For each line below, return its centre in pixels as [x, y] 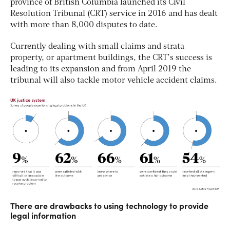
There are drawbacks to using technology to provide [109, 206]
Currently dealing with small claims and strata [97, 46]
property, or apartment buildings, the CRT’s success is [111, 58]
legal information [43, 215]
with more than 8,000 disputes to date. [84, 25]
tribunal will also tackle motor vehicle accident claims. [114, 80]
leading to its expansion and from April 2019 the [101, 69]
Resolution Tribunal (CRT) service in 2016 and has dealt [114, 14]
